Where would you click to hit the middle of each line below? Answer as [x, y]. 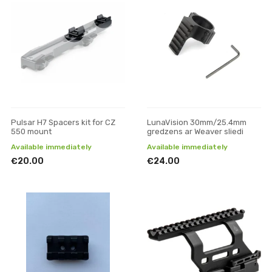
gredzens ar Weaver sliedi [195, 131]
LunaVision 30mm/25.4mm [197, 122]
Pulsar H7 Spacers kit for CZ [63, 122]
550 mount [31, 131]
